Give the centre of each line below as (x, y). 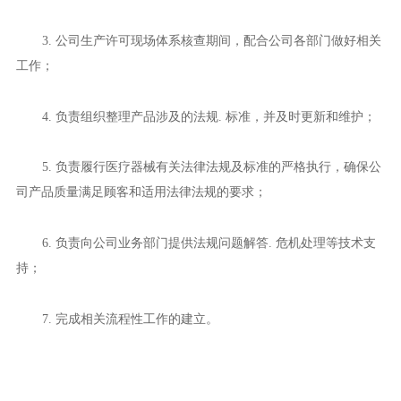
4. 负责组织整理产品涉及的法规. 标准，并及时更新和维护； (209, 116)
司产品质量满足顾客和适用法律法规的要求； (141, 192)
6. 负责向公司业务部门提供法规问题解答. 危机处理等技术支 (209, 242)
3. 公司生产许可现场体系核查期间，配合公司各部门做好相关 (211, 40)
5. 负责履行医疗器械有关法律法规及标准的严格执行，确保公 (211, 167)
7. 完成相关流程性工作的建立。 (130, 318)
